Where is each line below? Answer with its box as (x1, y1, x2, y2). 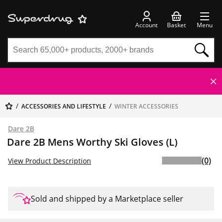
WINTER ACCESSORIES (114, 102, 178, 111)
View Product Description (8, 156, 91, 166)
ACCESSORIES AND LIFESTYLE (21, 102, 106, 111)
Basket (167, 20, 186, 29)
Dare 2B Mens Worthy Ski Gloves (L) (7, 135, 177, 149)
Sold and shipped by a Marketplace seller (31, 193, 183, 204)
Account (135, 20, 158, 29)
